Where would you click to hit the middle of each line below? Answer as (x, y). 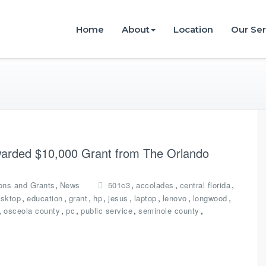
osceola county (32, 210)
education (45, 198)
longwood (210, 198)
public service (107, 210)
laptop (145, 198)
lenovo (175, 198)
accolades (155, 185)
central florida (205, 185)
